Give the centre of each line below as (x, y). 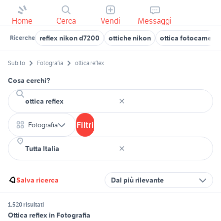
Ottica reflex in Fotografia (49, 215)
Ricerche (22, 38)
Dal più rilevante (137, 180)
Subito (17, 63)
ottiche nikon (130, 38)
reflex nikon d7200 (70, 38)
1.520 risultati (26, 205)
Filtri (85, 125)
